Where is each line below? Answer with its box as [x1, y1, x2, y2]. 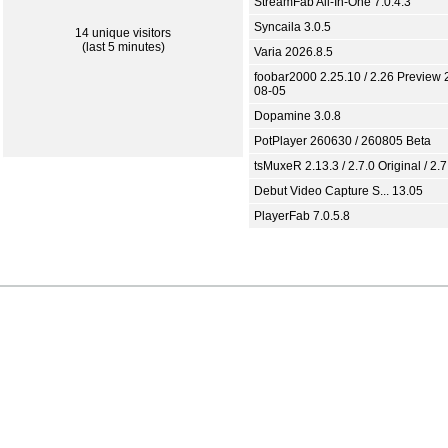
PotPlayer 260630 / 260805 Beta [254, 134, 431, 148]
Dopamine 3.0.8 [254, 109, 341, 123]
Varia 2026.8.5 [254, 45, 333, 59]
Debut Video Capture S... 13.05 [254, 184, 423, 198]
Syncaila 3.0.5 [254, 20, 331, 34]
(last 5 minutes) [81, 40, 165, 54]
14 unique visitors [75, 26, 171, 40]
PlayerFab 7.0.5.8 [254, 209, 350, 223]
